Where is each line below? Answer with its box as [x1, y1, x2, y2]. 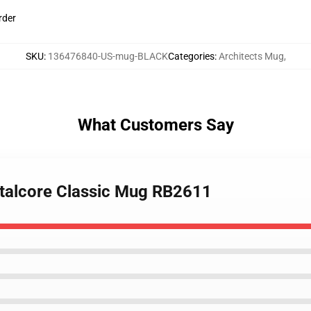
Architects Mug [218, 51, 284, 62]
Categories [167, 51, 215, 62]
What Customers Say [77, 115, 234, 135]
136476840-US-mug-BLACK [47, 51, 168, 62]
